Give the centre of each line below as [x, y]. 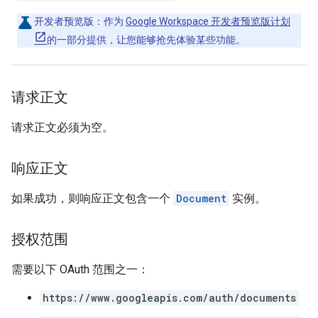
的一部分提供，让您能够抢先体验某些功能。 [146, 40]
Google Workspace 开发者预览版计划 [208, 21]
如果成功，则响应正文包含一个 [92, 198]
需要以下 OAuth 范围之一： [80, 269]
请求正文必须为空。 [62, 127]
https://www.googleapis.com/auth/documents [169, 298]
